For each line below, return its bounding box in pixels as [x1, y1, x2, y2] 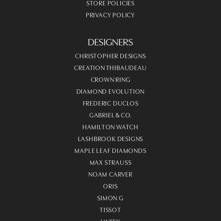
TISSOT [100, 204, 121, 214]
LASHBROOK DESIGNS [77, 133, 144, 143]
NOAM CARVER [88, 169, 133, 178]
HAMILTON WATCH [82, 121, 139, 131]
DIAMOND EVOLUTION [76, 86, 145, 95]
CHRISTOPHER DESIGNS [75, 50, 146, 60]
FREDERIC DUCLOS [82, 98, 139, 107]
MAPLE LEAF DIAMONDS [74, 145, 147, 154]
